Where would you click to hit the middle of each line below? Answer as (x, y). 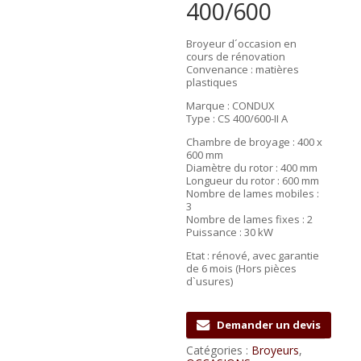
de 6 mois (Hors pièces (242, 268)
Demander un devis (269, 325)
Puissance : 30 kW (230, 232)
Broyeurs (276, 351)
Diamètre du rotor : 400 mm (252, 168)
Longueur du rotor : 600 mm (253, 180)
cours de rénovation (236, 56)
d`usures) (210, 281)
